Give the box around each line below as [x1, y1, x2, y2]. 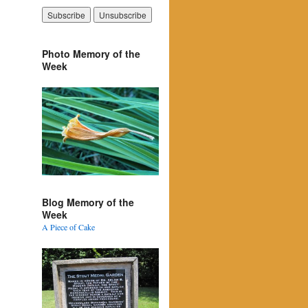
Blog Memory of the [42, 195, 134, 209]
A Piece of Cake [42, 221, 95, 232]
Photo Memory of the [42, 47, 140, 60]
